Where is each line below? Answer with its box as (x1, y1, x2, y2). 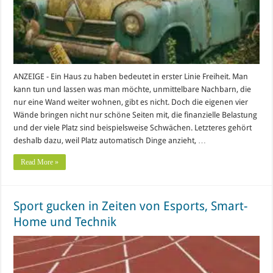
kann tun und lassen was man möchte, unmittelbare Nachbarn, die (13, 84, 252, 94)
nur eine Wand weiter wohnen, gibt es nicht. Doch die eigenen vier (13, 97, 249, 107)
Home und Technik (13, 214, 120, 229)
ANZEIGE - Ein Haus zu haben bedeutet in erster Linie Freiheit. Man (13, 71, 249, 81)
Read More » (21, 157, 59, 166)
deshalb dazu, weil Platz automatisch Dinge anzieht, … (13, 135, 207, 145)
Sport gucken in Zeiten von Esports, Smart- (13, 198, 248, 213)
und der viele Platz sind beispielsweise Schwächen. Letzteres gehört (13, 122, 252, 132)
